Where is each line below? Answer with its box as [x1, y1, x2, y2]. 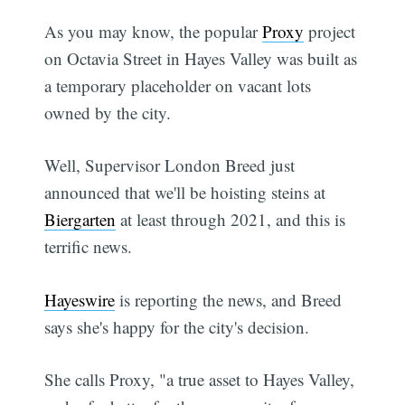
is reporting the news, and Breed [115, 287, 343, 311]
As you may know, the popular [44, 19, 263, 42]
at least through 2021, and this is [116, 208, 346, 231]
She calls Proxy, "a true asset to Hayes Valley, [44, 368, 355, 391]
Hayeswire [44, 287, 116, 311]
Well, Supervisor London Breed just [44, 154, 296, 177]
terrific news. [44, 235, 133, 259]
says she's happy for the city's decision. [44, 315, 310, 338]
